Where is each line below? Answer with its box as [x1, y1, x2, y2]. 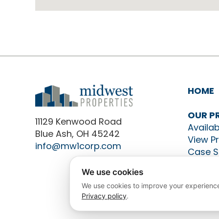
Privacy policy [82, 192, 127, 200]
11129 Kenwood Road [35, 115, 122, 128]
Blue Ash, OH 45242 [35, 127, 120, 140]
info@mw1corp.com [35, 139, 121, 152]
